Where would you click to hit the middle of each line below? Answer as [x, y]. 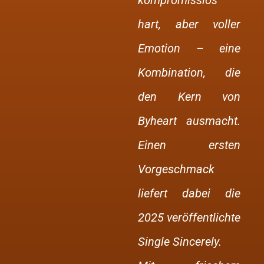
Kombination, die [189, 72]
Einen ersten [189, 145]
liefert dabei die [189, 193]
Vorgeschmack [176, 169]
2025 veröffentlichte [189, 217]
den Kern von [189, 97]
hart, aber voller [189, 24]
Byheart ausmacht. [189, 121]
